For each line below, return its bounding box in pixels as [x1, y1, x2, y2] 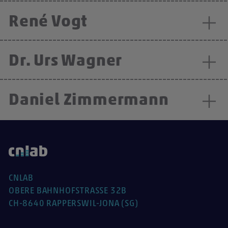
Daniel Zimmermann [9, 92, 169, 109]
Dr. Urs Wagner [9, 53, 123, 70]
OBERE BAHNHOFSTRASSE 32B [9, 186, 127, 195]
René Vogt [9, 14, 88, 31]
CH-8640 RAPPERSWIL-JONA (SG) [9, 199, 138, 208]
